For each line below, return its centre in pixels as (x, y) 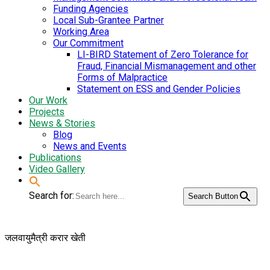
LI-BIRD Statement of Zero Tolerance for (163, 55)
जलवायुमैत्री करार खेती (45, 238)
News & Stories (62, 124)
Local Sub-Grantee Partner (108, 20)
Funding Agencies (91, 9)
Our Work (48, 101)
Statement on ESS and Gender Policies (159, 89)
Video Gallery (57, 169)
